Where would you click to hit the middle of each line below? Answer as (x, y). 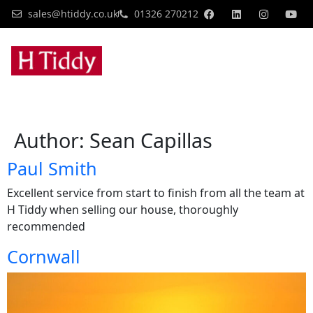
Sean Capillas (151, 140)
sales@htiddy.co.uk (73, 14)
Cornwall (44, 257)
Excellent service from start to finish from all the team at (156, 193)
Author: (52, 140)
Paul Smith (52, 169)
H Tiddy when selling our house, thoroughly (123, 210)
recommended (46, 227)
